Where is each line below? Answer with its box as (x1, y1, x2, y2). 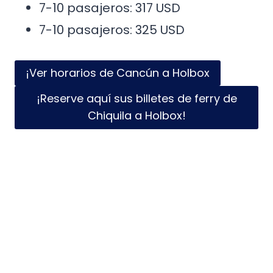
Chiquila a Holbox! (87, 108, 186, 124)
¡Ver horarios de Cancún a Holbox (26, 65, 210, 81)
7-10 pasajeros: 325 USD (39, 21, 185, 38)
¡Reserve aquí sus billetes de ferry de (36, 91, 237, 107)
